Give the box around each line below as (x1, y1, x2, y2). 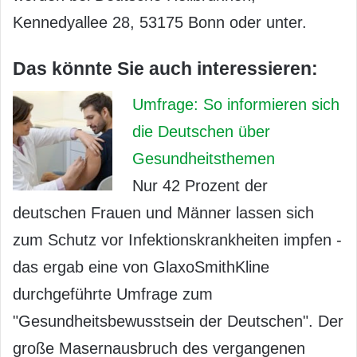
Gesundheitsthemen (132, 149, 275, 167)
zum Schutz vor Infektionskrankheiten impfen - (13, 230, 342, 249)
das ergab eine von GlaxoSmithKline (13, 257, 269, 276)
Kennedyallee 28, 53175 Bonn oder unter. (13, 14, 307, 31)
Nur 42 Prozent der (132, 176, 268, 194)
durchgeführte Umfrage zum (13, 284, 213, 303)
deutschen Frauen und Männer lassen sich (13, 203, 314, 222)
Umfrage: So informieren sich (132, 95, 339, 113)
